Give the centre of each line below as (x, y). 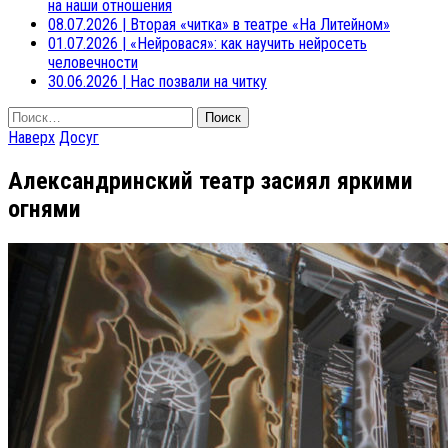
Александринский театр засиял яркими (210, 180)
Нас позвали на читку (198, 81)
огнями (44, 208)
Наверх (31, 137)
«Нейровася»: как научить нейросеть (248, 43)
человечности (93, 62)
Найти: (27, 115)
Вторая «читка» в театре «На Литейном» (260, 24)
